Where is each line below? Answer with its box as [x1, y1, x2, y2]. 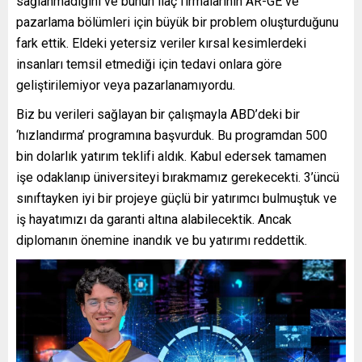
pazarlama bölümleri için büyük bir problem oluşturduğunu [16, 15, 339, 31]
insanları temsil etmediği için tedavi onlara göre [16, 57, 282, 73]
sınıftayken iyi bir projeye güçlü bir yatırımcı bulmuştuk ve [16, 191, 337, 207]
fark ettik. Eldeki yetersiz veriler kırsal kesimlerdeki [16, 36, 306, 52]
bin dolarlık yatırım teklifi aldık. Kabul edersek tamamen [16, 149, 326, 165]
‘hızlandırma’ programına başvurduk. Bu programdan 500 [16, 128, 327, 144]
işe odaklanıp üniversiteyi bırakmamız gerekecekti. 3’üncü [16, 170, 339, 186]
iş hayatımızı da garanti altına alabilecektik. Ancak [16, 212, 292, 228]
